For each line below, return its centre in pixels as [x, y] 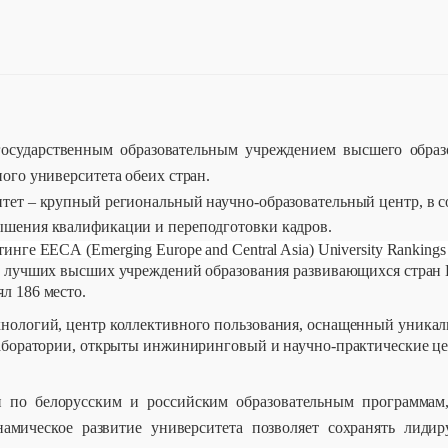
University [350, 249]
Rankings [416, 249]
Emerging [122, 249]
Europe [179, 249]
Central [255, 249]
